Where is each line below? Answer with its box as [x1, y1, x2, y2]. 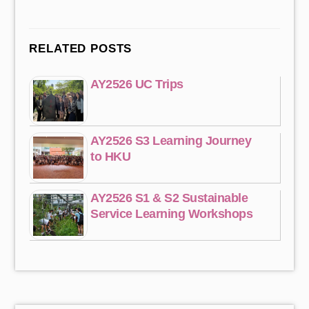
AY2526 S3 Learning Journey [90, 134, 252, 148]
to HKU [90, 150, 131, 164]
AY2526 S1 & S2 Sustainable [90, 191, 248, 206]
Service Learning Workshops [90, 207, 253, 221]
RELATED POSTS [29, 42, 132, 56]
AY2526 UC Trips [90, 77, 183, 91]
